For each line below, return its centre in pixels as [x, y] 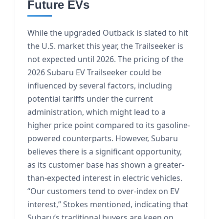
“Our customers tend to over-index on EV [103, 191]
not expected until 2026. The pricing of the [105, 59]
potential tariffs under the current [90, 99]
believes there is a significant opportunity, [105, 152]
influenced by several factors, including [100, 86]
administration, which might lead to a [97, 112]
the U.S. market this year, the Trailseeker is [105, 46]
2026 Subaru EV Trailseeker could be [94, 72]
